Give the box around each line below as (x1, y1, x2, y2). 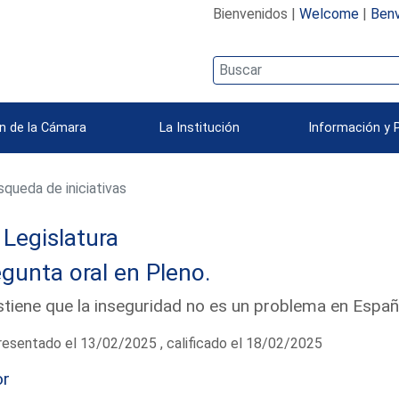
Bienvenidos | (212, 4, 299, 22)
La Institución (159, 119, 240, 135)
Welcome (298, 4, 359, 22)
